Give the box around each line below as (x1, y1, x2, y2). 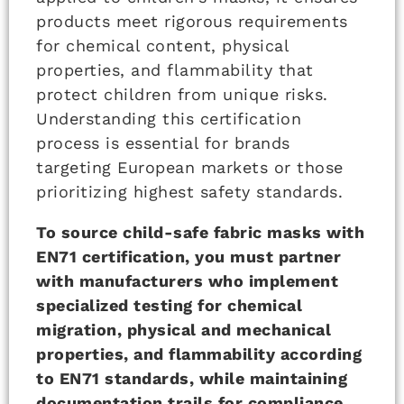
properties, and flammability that (36, 60, 314, 80)
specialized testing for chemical (36, 296, 302, 316)
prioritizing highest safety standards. (36, 182, 343, 202)
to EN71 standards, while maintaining (36, 369, 347, 389)
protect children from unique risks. (36, 85, 328, 105)
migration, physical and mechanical (36, 320, 331, 340)
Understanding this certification (36, 109, 301, 129)
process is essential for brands (36, 133, 290, 153)
